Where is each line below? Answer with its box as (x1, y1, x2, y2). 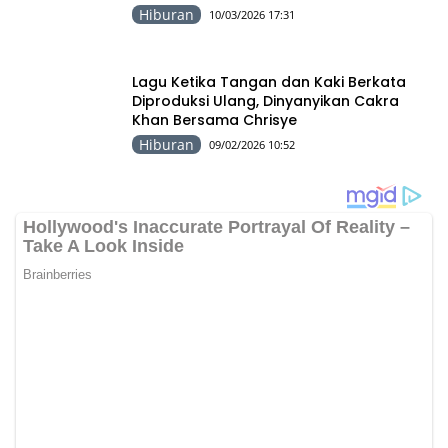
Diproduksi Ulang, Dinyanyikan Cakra (132, 90, 399, 111)
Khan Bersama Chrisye (132, 109, 297, 130)
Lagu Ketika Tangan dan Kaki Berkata (132, 71, 406, 92)
